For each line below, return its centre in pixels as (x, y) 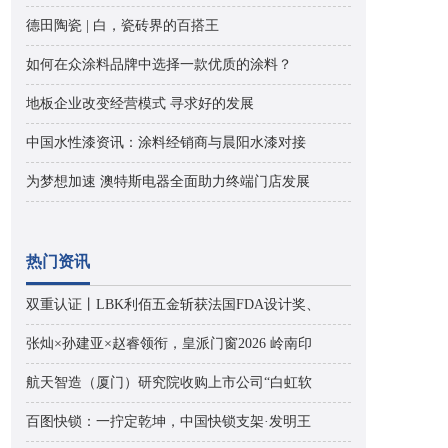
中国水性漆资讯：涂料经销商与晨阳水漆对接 (166, 142)
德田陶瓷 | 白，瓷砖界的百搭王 (122, 25)
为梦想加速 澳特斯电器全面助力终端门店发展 (168, 181)
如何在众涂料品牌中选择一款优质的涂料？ (159, 64)
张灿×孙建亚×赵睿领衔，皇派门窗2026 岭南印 (169, 343)
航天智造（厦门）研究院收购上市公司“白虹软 (169, 382)
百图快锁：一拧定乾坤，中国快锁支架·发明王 (168, 421)
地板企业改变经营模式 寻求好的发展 (140, 103)
